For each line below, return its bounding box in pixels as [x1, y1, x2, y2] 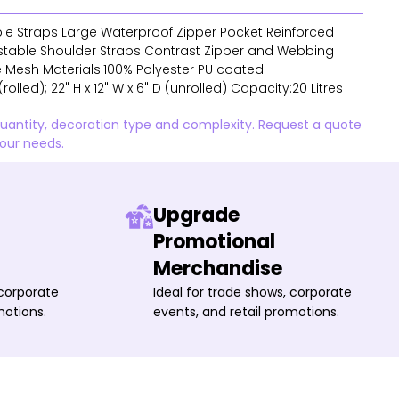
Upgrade [152, 201, 240, 229]
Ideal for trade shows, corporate [152, 283, 352, 301]
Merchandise [152, 255, 282, 282]
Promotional [152, 228, 275, 256]
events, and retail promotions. [152, 303, 339, 321]
